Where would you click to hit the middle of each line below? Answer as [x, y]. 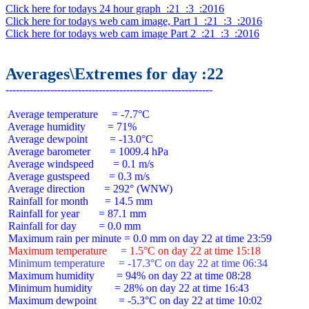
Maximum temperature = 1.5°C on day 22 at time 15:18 [133, 251]
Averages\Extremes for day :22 [114, 74]
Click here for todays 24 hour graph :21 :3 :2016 [115, 9]
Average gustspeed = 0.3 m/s [78, 176]
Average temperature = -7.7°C [78, 114]
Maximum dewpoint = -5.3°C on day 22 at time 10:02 [134, 300]
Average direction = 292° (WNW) [89, 189]
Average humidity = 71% [71, 127]
